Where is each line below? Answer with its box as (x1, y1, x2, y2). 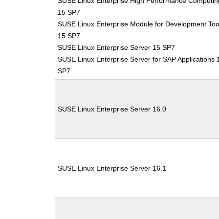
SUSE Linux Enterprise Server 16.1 (58, 164, 167, 172)
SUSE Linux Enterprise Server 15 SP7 (58, 44, 175, 51)
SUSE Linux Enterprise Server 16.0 (58, 105, 167, 113)
